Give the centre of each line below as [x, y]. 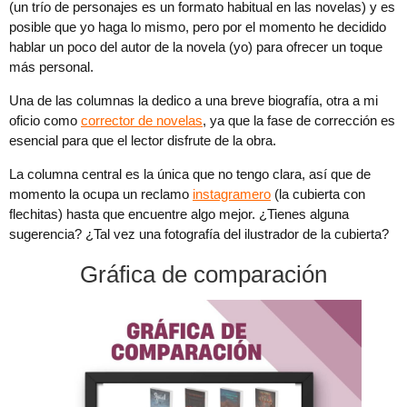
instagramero [232, 194]
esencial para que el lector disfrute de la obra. [143, 141]
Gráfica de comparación [203, 275]
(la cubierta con [318, 194]
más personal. [51, 67]
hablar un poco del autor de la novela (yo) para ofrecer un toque [196, 47]
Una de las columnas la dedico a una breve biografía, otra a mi [194, 101]
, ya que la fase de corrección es [299, 121]
